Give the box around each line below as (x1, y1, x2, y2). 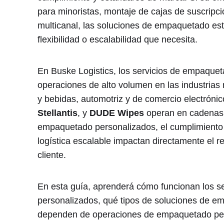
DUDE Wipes (89, 107, 144, 118)
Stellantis (37, 107, 77, 118)
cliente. (37, 149, 66, 160)
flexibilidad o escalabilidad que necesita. (37, 34, 197, 44)
